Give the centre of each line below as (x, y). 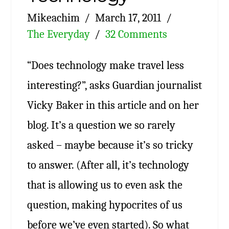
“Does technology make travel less (105, 65)
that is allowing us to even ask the (105, 185)
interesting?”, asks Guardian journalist (114, 85)
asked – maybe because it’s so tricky (110, 145)
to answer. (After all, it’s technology (108, 165)
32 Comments (136, 34)
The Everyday (58, 34)
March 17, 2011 (128, 17)
